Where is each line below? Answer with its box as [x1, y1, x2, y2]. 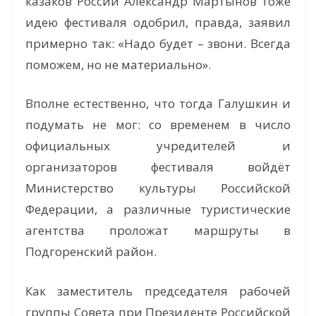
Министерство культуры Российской [25, 180, 291, 197]
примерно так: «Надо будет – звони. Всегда [25, 35, 291, 51]
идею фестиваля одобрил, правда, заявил [25, 13, 291, 30]
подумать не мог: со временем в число [25, 116, 291, 133]
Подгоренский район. [25, 243, 157, 260]
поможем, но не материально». [25, 56, 211, 73]
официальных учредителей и [25, 138, 291, 154]
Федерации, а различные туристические [25, 201, 291, 218]
